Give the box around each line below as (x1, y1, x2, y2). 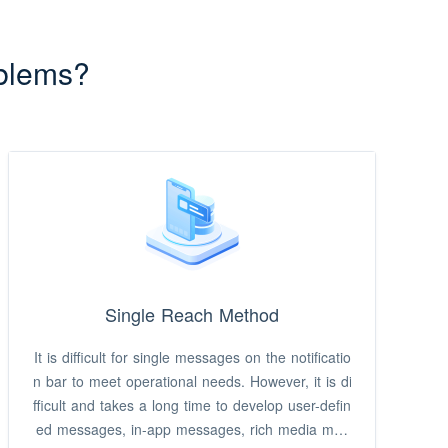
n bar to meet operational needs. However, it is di (33, 371, 351, 391)
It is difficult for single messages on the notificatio (34, 347, 350, 367)
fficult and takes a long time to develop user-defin (33, 395, 351, 415)
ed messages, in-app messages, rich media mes (36, 419, 348, 439)
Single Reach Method (105, 301, 279, 327)
